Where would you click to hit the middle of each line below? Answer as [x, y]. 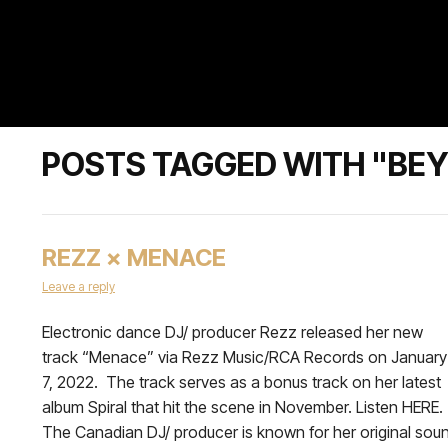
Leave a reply [78, 286]
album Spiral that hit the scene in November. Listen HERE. [242, 407]
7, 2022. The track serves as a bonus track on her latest [241, 382]
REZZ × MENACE [134, 257]
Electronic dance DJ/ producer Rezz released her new [232, 332]
